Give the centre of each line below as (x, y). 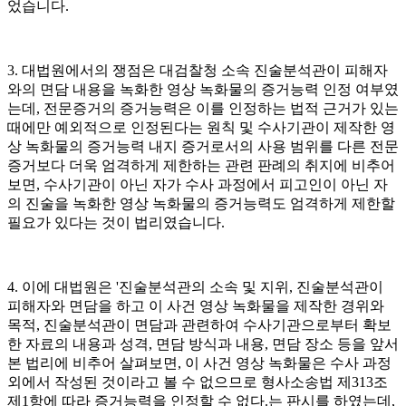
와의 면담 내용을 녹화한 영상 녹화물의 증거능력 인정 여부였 (203, 89)
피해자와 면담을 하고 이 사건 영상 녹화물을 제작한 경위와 (196, 305)
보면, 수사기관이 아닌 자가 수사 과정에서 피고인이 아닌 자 (198, 184)
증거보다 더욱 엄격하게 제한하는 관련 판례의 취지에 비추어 (201, 165)
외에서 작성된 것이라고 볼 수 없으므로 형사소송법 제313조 (198, 382)
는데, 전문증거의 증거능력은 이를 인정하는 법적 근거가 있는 (203, 108)
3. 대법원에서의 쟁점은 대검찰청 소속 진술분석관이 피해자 (198, 70)
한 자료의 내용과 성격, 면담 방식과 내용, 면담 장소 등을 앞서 (203, 343)
